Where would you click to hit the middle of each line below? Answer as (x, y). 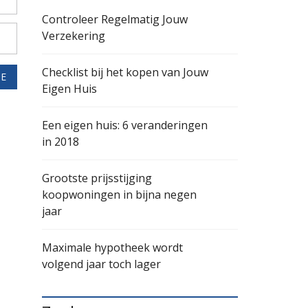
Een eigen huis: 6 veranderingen (125, 125)
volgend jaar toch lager (101, 264)
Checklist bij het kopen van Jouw (125, 72)
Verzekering (74, 36)
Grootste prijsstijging (97, 178)
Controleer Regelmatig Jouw (115, 19)
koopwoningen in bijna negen (119, 195)
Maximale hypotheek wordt (112, 247)
